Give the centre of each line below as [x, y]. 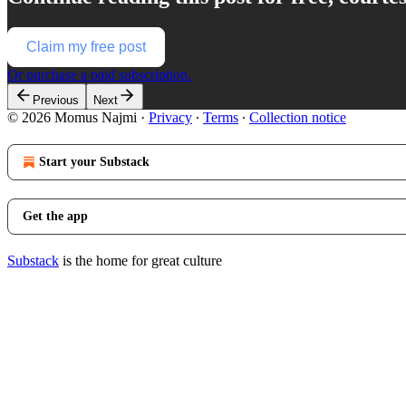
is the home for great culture [140, 260]
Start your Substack [94, 161]
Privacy [170, 117]
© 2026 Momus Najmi [72, 117]
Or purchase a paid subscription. [99, 74]
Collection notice [298, 117]
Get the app [55, 216]
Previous [56, 100]
